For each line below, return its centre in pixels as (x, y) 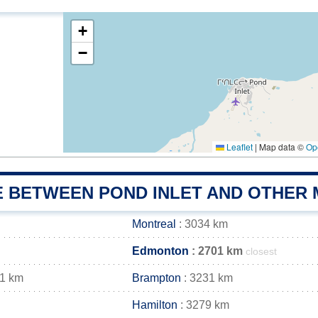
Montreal (154, 224)
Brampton (157, 278)
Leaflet (238, 147)
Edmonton (160, 251)
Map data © (281, 147)
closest (261, 252)
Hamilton (155, 305)
